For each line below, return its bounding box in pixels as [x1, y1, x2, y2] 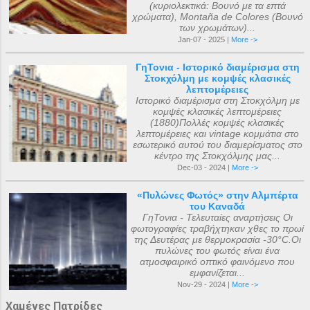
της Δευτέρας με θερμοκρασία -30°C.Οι [134, 234, 301, 245]
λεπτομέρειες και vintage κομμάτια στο [136, 128, 299, 139]
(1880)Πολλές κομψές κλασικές [150, 117, 284, 128]
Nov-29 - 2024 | [176, 280, 232, 289]
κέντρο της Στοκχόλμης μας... [154, 150, 280, 161]
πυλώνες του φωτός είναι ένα [155, 245, 280, 256]
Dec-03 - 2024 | [176, 163, 232, 172]
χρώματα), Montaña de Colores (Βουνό [131, 11, 303, 22]
